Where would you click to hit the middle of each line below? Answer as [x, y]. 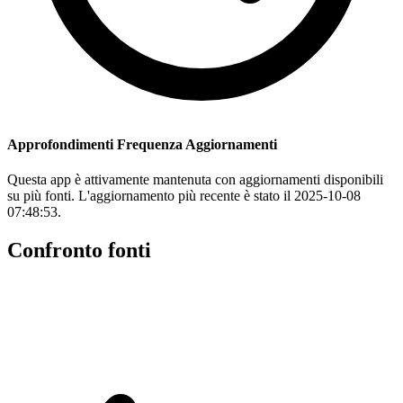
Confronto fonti [79, 250]
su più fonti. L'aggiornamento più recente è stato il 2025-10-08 [184, 195]
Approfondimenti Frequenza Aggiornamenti [142, 144]
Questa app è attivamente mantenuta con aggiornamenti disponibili [195, 179]
